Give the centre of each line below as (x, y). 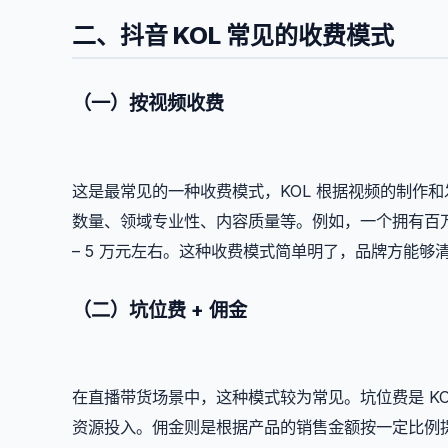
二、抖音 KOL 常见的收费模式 (233, 35)
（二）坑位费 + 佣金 (159, 309)
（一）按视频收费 (148, 103)
